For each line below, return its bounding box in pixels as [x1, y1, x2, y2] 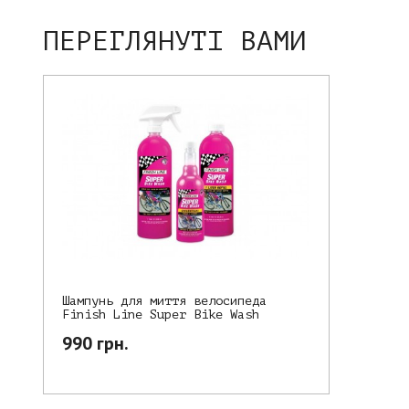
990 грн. [62, 331, 129, 356]
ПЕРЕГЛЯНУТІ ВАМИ [43, 26, 306, 58]
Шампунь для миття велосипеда [62, 294, 267, 309]
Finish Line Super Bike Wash [62, 308, 259, 322]
